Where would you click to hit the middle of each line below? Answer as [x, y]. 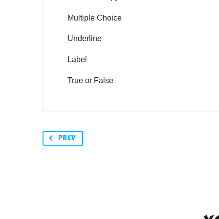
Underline [85, 39]
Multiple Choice [95, 18]
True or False [90, 80]
